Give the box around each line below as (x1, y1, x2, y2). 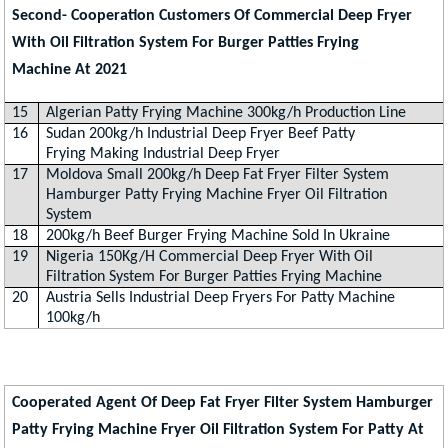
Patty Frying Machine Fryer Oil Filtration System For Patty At (12, 422, 425, 439)
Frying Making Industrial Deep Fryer (46, 146, 281, 163)
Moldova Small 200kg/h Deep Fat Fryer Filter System (46, 167, 390, 184)
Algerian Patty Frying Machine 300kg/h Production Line (46, 105, 407, 122)
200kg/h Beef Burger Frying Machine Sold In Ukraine (46, 228, 391, 245)
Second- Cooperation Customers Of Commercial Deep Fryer (12, 8, 413, 25)
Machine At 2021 (12, 62, 128, 79)
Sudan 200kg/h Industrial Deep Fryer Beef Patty (46, 126, 356, 143)
